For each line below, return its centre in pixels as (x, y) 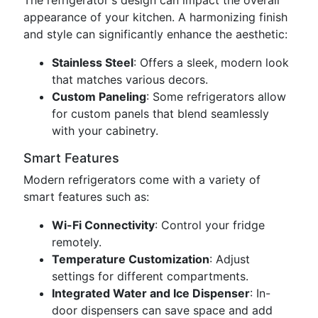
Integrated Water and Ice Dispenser (151, 293)
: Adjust (230, 259)
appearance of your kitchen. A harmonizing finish (155, 17)
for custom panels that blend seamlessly (160, 114)
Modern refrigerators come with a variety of (142, 180)
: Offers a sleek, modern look (211, 62)
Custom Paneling (99, 97)
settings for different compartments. (150, 276)
